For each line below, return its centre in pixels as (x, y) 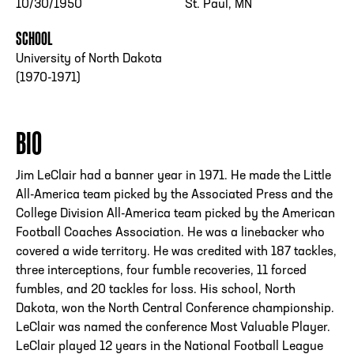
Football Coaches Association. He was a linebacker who (170, 233)
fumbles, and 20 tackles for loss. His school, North (156, 290)
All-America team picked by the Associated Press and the (174, 196)
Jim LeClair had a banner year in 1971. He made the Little (173, 177)
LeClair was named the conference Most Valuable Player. (173, 328)
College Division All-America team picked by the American (175, 215)
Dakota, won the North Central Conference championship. (175, 309)
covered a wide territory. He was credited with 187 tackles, (176, 252)
